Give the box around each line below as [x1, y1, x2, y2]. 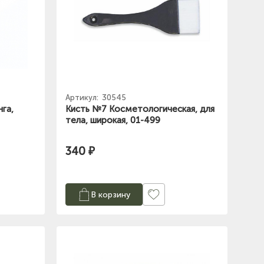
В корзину [91, 189, 130, 200]
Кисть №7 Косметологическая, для [65, 104, 214, 115]
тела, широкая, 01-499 [65, 115, 160, 126]
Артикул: [65, 93, 100, 103]
